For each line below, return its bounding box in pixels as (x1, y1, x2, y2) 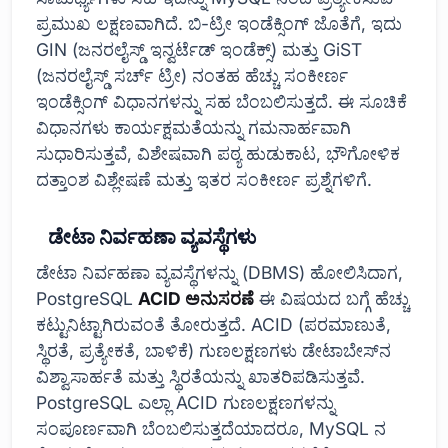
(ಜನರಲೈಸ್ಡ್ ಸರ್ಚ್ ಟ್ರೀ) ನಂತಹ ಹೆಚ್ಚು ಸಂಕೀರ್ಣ (36, 65, 348, 87)
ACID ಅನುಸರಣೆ (138, 288, 254, 310)
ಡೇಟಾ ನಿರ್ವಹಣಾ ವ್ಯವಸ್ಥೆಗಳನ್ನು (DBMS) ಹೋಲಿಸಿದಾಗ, (36, 262, 403, 284)
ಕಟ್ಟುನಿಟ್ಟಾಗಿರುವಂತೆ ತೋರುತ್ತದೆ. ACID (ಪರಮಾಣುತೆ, (36, 314, 391, 336)
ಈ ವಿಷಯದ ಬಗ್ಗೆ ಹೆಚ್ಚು (254, 288, 409, 310)
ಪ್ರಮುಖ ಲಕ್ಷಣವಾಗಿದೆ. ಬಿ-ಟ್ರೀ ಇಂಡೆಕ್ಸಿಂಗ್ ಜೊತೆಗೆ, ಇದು (36, 13, 402, 35)
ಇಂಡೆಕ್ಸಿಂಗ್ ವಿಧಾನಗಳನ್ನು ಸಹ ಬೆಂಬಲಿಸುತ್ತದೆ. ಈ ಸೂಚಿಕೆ (36, 91, 407, 113)
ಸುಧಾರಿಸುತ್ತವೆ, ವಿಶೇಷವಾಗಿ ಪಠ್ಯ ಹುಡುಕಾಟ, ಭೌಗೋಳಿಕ (36, 143, 400, 165)
